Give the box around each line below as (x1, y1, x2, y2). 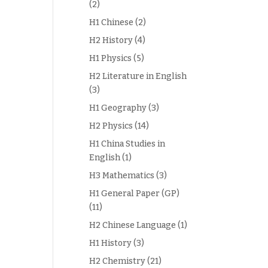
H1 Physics (89, 53, 132, 63)
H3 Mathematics (89, 170, 155, 181)
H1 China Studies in (89, 139, 166, 149)
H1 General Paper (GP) (89, 188, 180, 199)
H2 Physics (89, 121, 133, 131)
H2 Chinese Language (89, 220, 176, 230)
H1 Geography (89, 103, 147, 113)
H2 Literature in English (89, 71, 187, 81)
